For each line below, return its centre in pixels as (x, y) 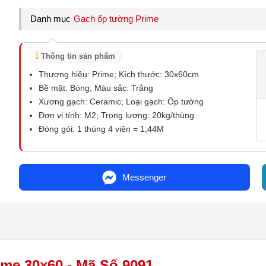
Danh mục (51, 19)
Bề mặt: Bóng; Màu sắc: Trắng (96, 88)
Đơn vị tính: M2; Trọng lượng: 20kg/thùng (117, 115)
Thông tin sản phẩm (77, 56)
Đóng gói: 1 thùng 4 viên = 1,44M (102, 129)
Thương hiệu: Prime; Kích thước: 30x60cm (119, 74)
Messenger (145, 177)
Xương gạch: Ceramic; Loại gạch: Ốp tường (121, 102)
